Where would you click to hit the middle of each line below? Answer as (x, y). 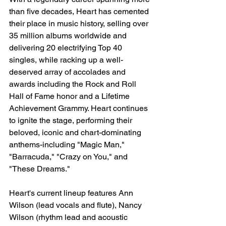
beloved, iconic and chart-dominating (76, 132)
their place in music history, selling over (80, 23)
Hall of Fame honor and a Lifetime (70, 96)
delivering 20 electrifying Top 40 (67, 47)
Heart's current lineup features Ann (72, 193)
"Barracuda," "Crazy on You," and (69, 156)
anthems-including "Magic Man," (68, 144)
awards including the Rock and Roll (74, 84)
